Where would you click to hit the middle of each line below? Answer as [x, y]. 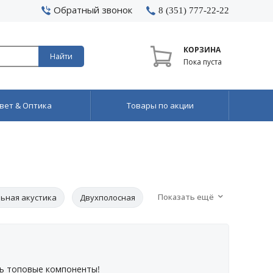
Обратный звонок [93, 10]
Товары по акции [160, 105]
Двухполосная [108, 197]
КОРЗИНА [202, 50]
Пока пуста [206, 62]
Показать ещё [187, 197]
